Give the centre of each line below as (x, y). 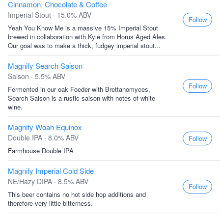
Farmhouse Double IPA (41, 151)
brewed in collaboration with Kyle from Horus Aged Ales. (87, 37)
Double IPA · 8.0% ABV (43, 137)
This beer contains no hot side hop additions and (77, 194)
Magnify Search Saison (45, 66)
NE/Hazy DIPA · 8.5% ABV (48, 181)
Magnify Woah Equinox (45, 127)
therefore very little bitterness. (50, 203)
